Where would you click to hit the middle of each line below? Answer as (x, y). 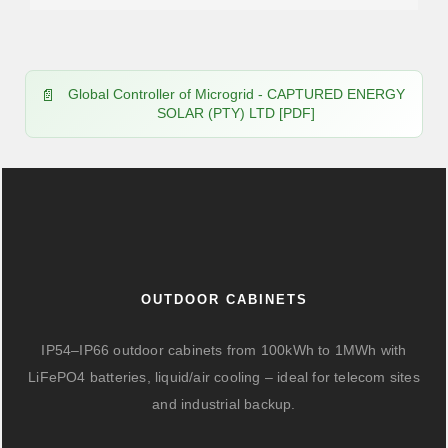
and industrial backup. (224, 404)
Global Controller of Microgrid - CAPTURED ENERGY (236, 94)
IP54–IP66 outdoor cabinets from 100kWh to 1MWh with (224, 350)
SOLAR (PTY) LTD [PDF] (236, 113)
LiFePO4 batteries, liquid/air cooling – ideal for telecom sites (224, 377)
